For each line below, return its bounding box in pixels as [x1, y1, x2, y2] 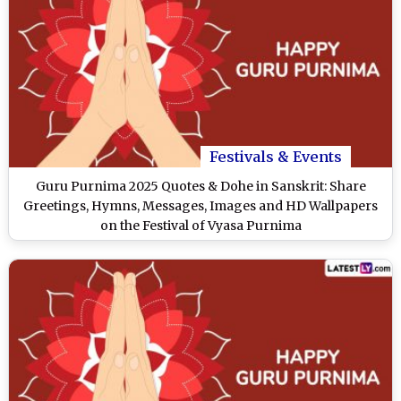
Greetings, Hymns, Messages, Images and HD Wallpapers [23, 197, 378, 214]
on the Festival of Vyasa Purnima [99, 217, 302, 234]
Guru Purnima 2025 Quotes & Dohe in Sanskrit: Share [35, 177, 366, 194]
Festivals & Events [209, 147, 342, 166]
